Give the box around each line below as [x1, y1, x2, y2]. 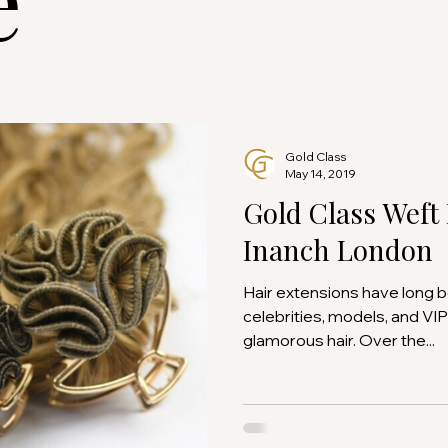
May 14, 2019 [285, 166, 356, 182]
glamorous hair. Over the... [243, 330, 435, 351]
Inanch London [243, 231, 433, 269]
